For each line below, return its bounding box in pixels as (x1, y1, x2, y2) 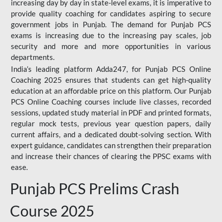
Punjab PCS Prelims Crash (10, 179, 179, 197)
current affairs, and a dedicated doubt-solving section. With (11, 130, 211, 139)
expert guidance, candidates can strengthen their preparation (11, 141, 211, 150)
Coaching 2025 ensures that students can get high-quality (11, 75, 211, 84)
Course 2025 (10, 202, 94, 220)
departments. (11, 53, 55, 61)
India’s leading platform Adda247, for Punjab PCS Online (11, 64, 211, 73)
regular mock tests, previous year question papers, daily (11, 119, 211, 128)
